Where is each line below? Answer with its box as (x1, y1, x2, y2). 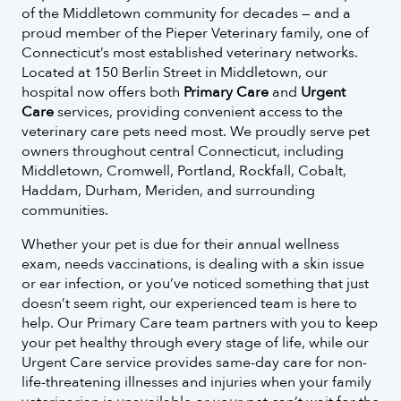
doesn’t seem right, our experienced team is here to (21, 294, 357, 314)
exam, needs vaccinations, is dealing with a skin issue (21, 254, 364, 275)
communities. (21, 200, 108, 221)
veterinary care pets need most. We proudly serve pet (21, 122, 370, 142)
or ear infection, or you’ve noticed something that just (21, 274, 369, 294)
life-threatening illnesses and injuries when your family (21, 372, 371, 393)
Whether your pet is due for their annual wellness (21, 235, 339, 255)
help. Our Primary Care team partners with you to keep (21, 313, 378, 334)
